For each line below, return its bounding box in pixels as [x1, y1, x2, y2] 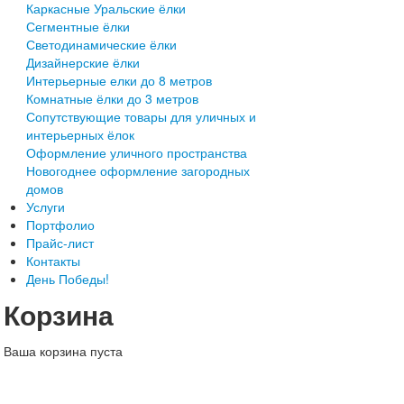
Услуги [26, 197, 65, 216]
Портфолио [26, 216, 95, 234]
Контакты [26, 252, 80, 270]
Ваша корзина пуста [4, 342, 123, 360]
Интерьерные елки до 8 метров [26, 71, 212, 89]
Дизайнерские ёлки [26, 53, 140, 71]
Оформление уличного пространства [26, 143, 247, 161]
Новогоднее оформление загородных [26, 161, 250, 179]
